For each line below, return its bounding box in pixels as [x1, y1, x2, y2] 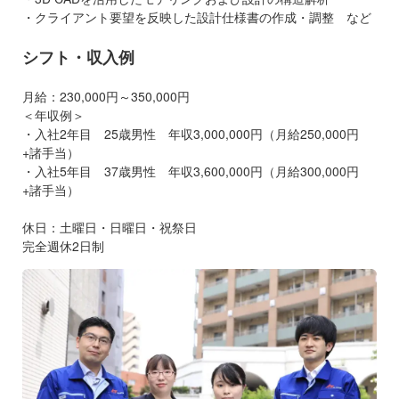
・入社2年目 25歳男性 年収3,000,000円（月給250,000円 [22, 125, 359, 142]
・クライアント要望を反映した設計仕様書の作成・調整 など [22, 8, 371, 26]
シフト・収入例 [22, 45, 134, 69]
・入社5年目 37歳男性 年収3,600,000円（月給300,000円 [22, 162, 359, 180]
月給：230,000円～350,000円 [22, 87, 190, 105]
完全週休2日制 [22, 237, 104, 255]
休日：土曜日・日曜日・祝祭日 [22, 218, 197, 236]
